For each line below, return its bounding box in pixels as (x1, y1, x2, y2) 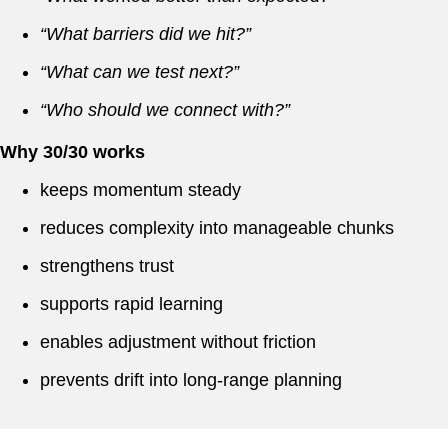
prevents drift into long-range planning (40, 369, 342, 390)
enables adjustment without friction (40, 331, 316, 352)
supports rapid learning (40, 293, 223, 314)
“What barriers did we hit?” (40, 23, 251, 44)
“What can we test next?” (40, 61, 239, 82)
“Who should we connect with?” (40, 99, 290, 120)
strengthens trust (40, 255, 174, 276)
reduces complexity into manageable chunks (40, 217, 394, 238)
